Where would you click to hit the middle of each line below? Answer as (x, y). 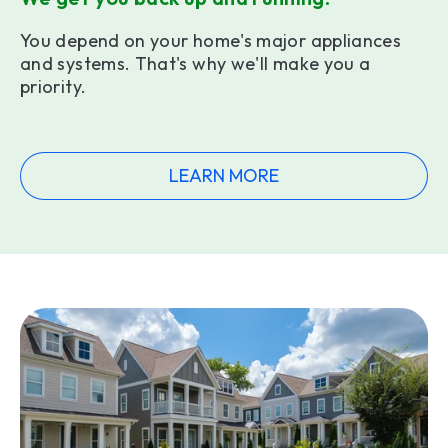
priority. (53, 87)
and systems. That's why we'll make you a (195, 64)
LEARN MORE (224, 175)
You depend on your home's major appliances (211, 41)
